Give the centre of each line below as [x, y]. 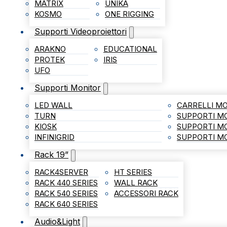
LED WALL [53, 105]
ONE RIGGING [129, 14]
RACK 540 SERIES [66, 193]
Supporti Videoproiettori [81, 31]
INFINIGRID [54, 137]
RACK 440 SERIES [66, 182]
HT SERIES [133, 172]
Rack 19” [51, 154]
